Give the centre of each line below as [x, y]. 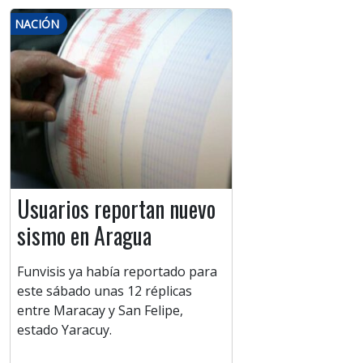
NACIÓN [37, 24]
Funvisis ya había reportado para [117, 272]
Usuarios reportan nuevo [116, 209]
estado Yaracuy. [64, 330]
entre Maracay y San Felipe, [100, 311]
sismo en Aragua [84, 236]
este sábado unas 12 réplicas [105, 291]
